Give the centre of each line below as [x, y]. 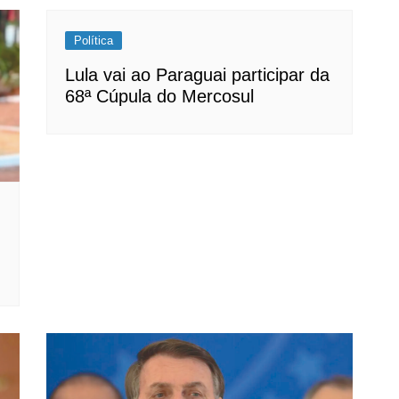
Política [94, 40]
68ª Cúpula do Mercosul [160, 96]
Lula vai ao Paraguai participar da [198, 74]
